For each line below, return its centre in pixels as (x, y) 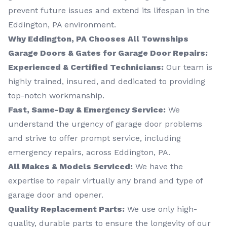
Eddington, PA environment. (62, 24)
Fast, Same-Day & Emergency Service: (87, 109)
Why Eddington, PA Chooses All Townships (98, 39)
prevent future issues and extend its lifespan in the (109, 10)
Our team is (188, 67)
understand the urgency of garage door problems (105, 124)
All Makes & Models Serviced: (70, 166)
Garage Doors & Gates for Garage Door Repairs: (108, 53)
